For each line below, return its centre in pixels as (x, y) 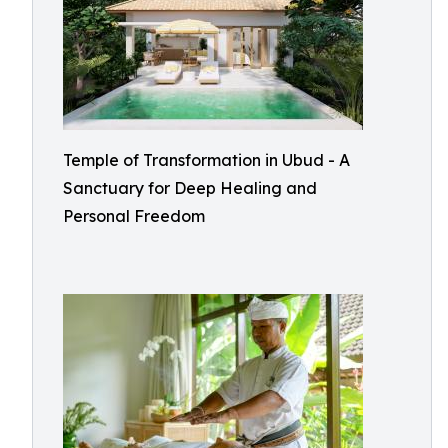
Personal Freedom (134, 216)
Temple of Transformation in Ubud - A (206, 160)
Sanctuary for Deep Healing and (190, 188)
